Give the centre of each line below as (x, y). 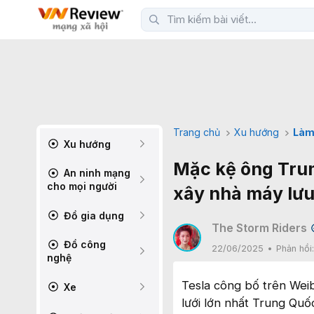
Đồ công (83, 244)
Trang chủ (197, 132)
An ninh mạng (96, 173)
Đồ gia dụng (93, 215)
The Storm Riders (259, 228)
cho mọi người (82, 186)
